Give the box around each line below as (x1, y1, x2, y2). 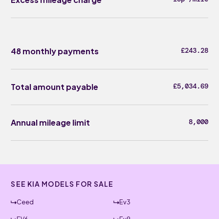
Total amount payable (11, 82, 99, 92)
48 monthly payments (11, 46, 99, 56)
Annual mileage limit (11, 117, 90, 128)
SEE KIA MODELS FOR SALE (11, 179, 114, 188)
